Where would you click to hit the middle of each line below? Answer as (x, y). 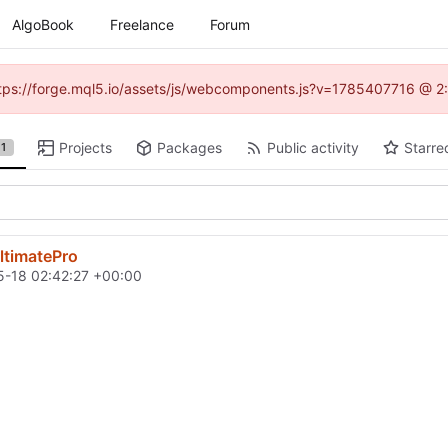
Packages (189, 147)
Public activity (312, 147)
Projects (86, 147)
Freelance (142, 24)
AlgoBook (43, 24)
